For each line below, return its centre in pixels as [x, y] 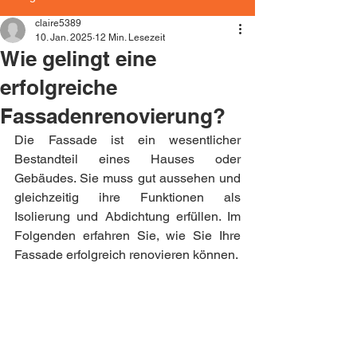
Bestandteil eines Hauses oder [127, 159]
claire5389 [58, 23]
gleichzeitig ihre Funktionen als [127, 197]
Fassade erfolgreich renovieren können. [126, 255]
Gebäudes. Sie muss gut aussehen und [127, 178]
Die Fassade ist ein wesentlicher [127, 140]
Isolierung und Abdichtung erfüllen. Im [127, 216]
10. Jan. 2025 [64, 37]
